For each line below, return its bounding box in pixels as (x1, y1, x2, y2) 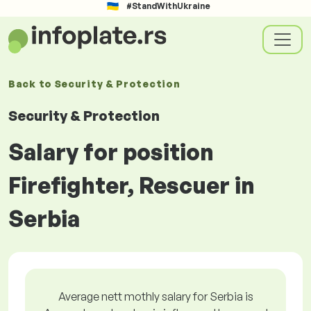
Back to (8, 78, 55, 90)
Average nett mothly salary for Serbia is (58, 289, 253, 303)
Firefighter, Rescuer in (8, 171, 255, 199)
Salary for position (8, 138, 214, 166)
